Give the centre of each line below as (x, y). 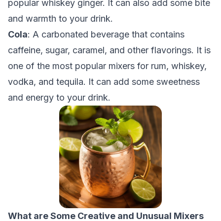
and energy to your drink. (59, 97)
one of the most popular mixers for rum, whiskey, (107, 66)
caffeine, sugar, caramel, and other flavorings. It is (109, 50)
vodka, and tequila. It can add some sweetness (104, 82)
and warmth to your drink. (60, 18)
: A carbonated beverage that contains (106, 34)
